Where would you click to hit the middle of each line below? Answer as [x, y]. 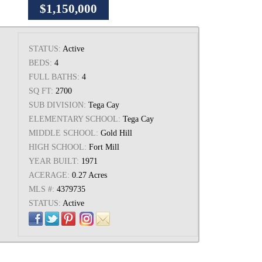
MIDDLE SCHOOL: [63, 133]
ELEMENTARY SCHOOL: [74, 119]
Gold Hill [116, 133]
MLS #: [41, 189]
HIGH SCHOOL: [57, 147]
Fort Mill [104, 147]
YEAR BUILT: [54, 161]
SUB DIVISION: [57, 105]
